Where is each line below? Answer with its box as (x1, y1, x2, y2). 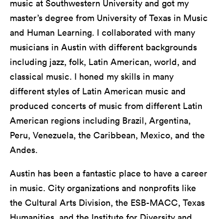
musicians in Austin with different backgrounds (10, 41, 197, 53)
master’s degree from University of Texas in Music (10, 12, 208, 23)
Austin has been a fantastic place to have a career (10, 167, 207, 179)
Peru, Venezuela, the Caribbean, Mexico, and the (10, 129, 205, 141)
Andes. (10, 144, 38, 155)
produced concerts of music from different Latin (10, 100, 202, 111)
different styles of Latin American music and (10, 85, 186, 97)
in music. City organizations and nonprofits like (10, 182, 196, 194)
